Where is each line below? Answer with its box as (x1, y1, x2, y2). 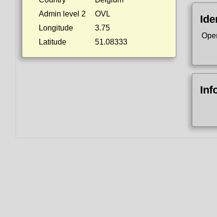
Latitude (39, 38, 66, 46)
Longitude (39, 24, 73, 32)
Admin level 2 (39, 10, 86, 18)
